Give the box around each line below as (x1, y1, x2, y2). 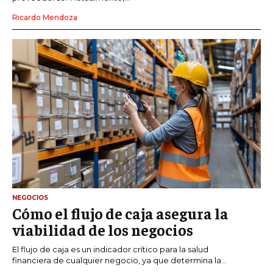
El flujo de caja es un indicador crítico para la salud (12, 244, 208, 254)
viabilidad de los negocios (12, 219, 193, 239)
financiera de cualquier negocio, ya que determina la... (12, 255, 227, 265)
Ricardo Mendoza (12, 13, 77, 23)
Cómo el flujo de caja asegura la (12, 203, 229, 222)
